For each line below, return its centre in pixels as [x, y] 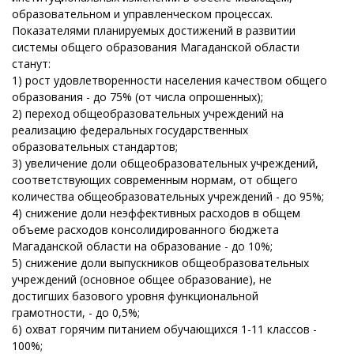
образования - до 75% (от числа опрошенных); [137, 97]
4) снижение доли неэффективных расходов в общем [156, 213]
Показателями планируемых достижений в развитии [154, 30]
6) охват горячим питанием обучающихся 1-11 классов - [164, 329]
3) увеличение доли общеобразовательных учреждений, [165, 163]
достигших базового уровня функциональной [135, 296]
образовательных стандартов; [95, 147]
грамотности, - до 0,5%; [76, 313]
